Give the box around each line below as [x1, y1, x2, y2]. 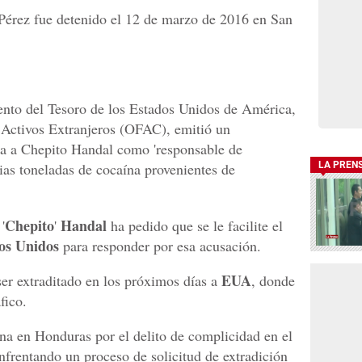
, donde [251, 271, 295, 291]
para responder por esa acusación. [63, 236, 261, 256]
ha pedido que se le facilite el [107, 216, 283, 236]
